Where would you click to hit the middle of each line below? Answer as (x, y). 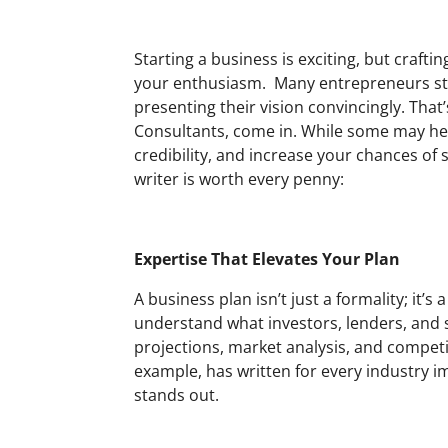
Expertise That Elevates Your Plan (267, 258)
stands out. (177, 394)
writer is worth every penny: (239, 178)
